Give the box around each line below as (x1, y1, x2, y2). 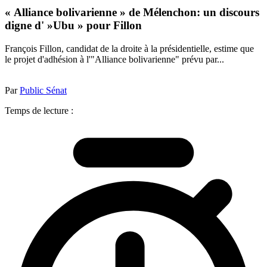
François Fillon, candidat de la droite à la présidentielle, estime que (5, 43, 254, 54)
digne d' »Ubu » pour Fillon (5, 19, 142, 32)
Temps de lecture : (5, 105, 73, 116)
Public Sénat (20, 85, 67, 95)
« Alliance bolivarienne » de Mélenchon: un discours (5, 6, 259, 19)
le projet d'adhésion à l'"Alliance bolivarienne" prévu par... (5, 54, 224, 64)
